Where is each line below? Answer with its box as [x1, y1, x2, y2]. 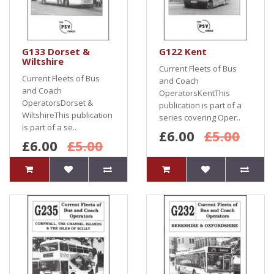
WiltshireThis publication [22, 109, 113, 120]
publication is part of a [159, 100, 242, 111]
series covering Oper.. [159, 112, 240, 123]
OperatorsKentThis [159, 87, 230, 98]
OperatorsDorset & [22, 97, 93, 108]
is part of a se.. [22, 122, 76, 133]
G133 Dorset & [22, 45, 90, 57]
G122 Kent [159, 45, 207, 57]
